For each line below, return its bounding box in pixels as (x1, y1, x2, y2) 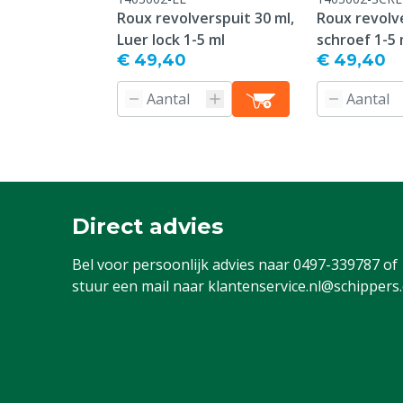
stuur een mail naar (72, 276, 208, 296)
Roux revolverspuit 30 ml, (117, 8, 294, 28)
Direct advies (72, 213, 223, 239)
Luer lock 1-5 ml (117, 30, 225, 49)
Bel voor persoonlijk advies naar (72, 255, 293, 274)
